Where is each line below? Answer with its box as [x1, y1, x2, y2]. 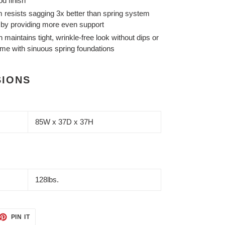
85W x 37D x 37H [35, 117, 93, 126]
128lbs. [35, 175, 59, 184]
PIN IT [11, 213, 31, 221]
